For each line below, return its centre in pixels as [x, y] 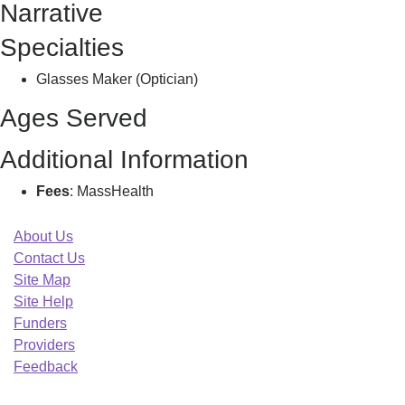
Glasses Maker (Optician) [117, 79]
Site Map [42, 280]
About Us [43, 236]
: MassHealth [112, 191]
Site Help [43, 301]
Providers [44, 345]
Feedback [46, 367]
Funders [40, 323]
